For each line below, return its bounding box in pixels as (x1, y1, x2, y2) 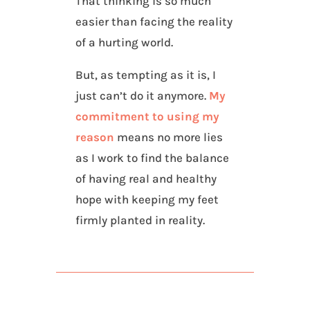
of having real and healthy (75, 172, 217, 186)
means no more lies (114, 130, 224, 145)
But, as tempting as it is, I (75, 68, 217, 82)
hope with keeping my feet (75, 192, 219, 207)
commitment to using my (75, 109, 220, 124)
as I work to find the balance (75, 151, 230, 165)
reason (75, 130, 115, 145)
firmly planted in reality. (75, 213, 206, 228)
